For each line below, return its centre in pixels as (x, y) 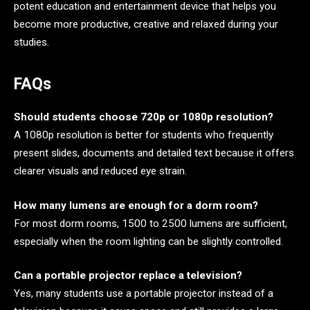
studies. (31, 42)
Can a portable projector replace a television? (128, 276)
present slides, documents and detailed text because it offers (154, 153)
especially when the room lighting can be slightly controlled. (148, 241)
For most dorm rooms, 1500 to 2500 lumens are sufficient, (151, 223)
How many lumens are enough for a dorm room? (136, 205)
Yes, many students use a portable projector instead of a (144, 294)
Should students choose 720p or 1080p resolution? (144, 117)
